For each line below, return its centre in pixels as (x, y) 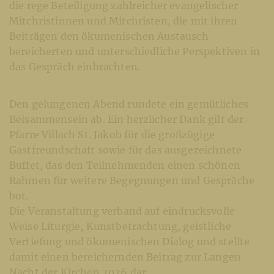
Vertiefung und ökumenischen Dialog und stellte (130, 241)
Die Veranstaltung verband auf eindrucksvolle (122, 211)
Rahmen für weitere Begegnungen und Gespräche (132, 180)
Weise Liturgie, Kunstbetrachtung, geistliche (120, 226)
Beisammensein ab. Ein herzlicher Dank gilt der (127, 119)
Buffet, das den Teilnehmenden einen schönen (125, 165)
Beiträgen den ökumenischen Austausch (109, 36)
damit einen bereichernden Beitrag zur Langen (125, 257)
